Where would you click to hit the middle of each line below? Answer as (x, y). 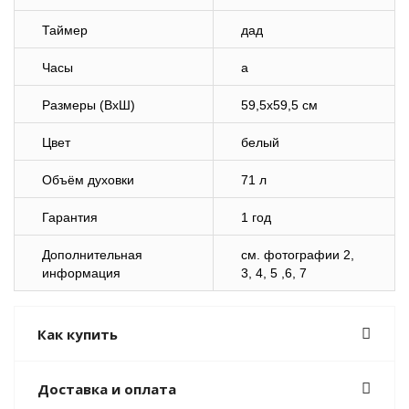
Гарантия (70, 217)
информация (81, 273)
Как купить (78, 334)
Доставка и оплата (107, 389)
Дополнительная (92, 255)
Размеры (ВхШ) (89, 105)
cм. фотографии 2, (298, 255)
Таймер (65, 30)
